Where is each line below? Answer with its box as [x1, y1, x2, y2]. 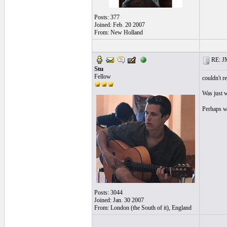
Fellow [94, 73, 111, 80]
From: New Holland [94, 29, 143, 36]
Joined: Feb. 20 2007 [94, 21, 145, 28]
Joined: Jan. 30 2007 [94, 197, 144, 204]
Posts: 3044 [94, 189, 123, 196]
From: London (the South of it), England [94, 204, 192, 211]
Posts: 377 [94, 14, 120, 21]
